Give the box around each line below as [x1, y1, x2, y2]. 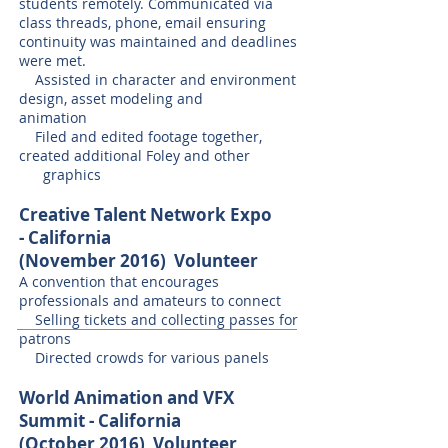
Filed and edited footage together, [19, 127, 262, 146]
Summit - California [19, 409, 181, 432]
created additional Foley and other [19, 146, 298, 165]
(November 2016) [19, 249, 174, 272]
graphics [19, 165, 101, 184]
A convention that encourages [19, 272, 219, 291]
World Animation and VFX [19, 386, 234, 409]
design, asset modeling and [19, 89, 291, 108]
